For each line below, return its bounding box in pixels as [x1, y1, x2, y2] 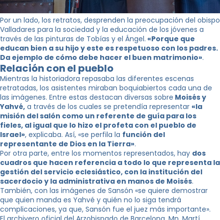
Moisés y [173, 92, 206, 102]
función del [122, 129, 165, 139]
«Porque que [146, 33, 195, 44]
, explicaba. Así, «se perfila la [25, 129, 122, 139]
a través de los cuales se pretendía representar [25, 101, 192, 111]
